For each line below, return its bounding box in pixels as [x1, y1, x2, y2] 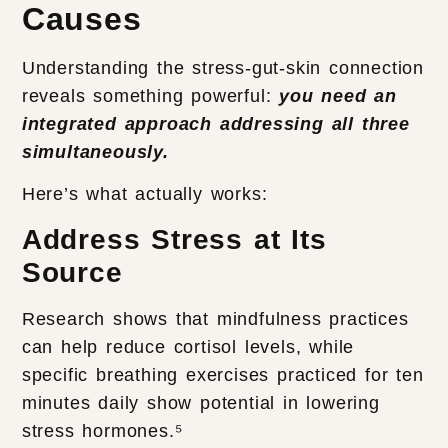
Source [21, 256, 123, 288]
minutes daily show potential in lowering [21, 392, 380, 413]
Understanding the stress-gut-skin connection [21, 57, 425, 78]
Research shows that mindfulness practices [21, 308, 409, 329]
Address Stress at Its [21, 223, 327, 255]
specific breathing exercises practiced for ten [21, 364, 424, 385]
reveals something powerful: [21, 85, 280, 106]
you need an [279, 85, 398, 106]
